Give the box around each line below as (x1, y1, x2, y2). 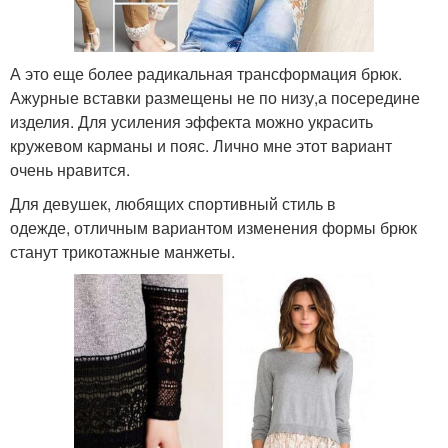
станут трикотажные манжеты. (10, 239, 235, 263)
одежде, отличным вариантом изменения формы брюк (10, 215, 417, 239)
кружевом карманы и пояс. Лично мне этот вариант (10, 133, 392, 157)
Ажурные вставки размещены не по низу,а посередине (10, 85, 420, 109)
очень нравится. (10, 157, 130, 181)
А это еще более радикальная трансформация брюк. (10, 61, 402, 85)
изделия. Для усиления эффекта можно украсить (10, 109, 373, 133)
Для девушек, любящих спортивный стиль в (10, 191, 336, 215)
